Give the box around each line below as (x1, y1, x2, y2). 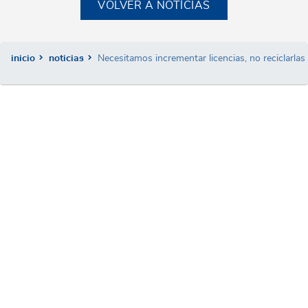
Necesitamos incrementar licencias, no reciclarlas (98, 52, 305, 63)
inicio (11, 52, 35, 63)
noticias (49, 52, 84, 63)
